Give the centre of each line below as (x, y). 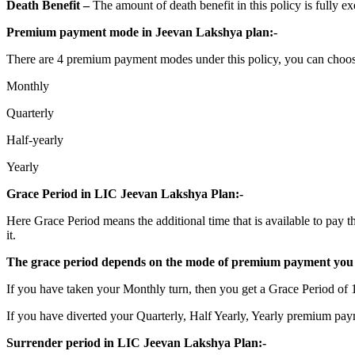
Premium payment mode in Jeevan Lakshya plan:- (142, 32)
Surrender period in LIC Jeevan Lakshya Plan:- (136, 342)
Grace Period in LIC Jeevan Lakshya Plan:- (125, 193)
